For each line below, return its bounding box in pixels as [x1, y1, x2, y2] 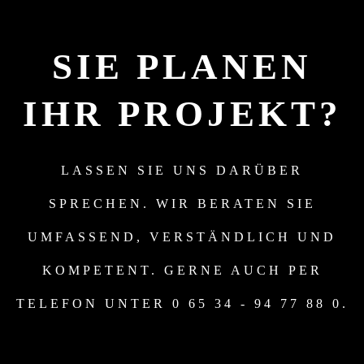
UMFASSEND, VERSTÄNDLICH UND [28, 230, 336, 244]
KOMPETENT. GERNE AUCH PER [41, 263, 323, 277]
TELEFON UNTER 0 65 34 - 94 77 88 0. [15, 297, 349, 310]
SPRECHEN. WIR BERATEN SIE [48, 197, 316, 210]
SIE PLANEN [52, 46, 312, 87]
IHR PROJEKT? [22, 93, 342, 134]
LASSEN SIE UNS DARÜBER [61, 163, 303, 177]
